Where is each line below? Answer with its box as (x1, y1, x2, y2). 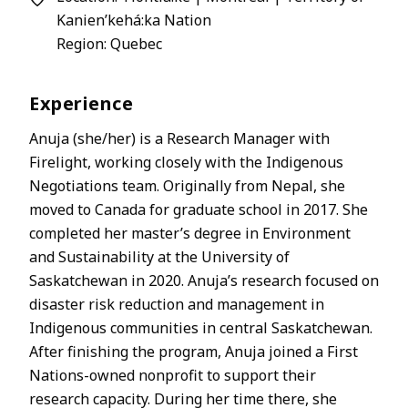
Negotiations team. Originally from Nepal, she (29, 175, 345, 196)
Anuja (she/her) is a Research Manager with (29, 127, 330, 148)
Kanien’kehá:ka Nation (56, 9, 211, 30)
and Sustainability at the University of (29, 246, 290, 267)
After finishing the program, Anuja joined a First (29, 341, 358, 362)
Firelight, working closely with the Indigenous (29, 151, 343, 172)
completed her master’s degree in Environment (29, 222, 351, 243)
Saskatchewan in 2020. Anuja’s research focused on (29, 270, 379, 291)
